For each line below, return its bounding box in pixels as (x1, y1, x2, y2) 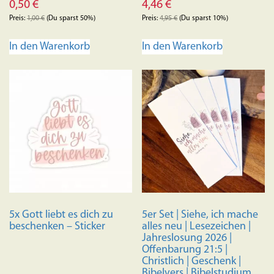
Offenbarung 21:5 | (142, 243, 228, 256)
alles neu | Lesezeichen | (142, 220, 251, 232)
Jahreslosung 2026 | (142, 232, 232, 244)
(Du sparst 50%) (45, 14, 95, 22)
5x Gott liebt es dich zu (9, 209, 113, 221)
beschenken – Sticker (9, 220, 105, 232)
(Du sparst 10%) (177, 14, 229, 22)
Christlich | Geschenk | (142, 255, 242, 267)
